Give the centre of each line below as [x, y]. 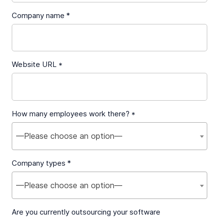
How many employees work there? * [74, 114]
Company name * [41, 15]
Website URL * [37, 65]
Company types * [41, 163]
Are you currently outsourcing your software [86, 212]
